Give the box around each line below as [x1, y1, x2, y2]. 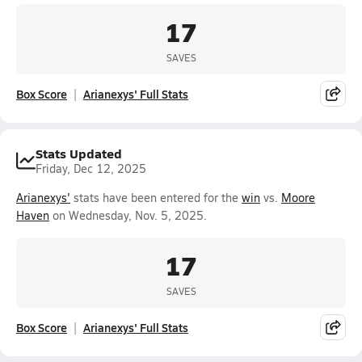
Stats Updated [36, 144, 122, 162]
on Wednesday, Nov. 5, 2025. [49, 208, 207, 223]
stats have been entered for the [70, 190, 242, 205]
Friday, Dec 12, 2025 [36, 161, 146, 176]
